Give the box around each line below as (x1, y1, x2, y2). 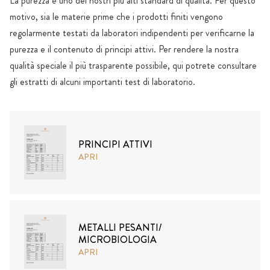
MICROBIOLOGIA (78, 232, 157, 246)
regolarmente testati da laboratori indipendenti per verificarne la (10, 25, 254, 40)
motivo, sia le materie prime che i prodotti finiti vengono (10, 9, 223, 24)
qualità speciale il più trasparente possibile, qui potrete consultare (10, 58, 257, 72)
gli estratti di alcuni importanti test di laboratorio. (10, 74, 195, 89)
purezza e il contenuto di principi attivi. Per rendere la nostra (10, 42, 239, 56)
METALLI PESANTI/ (78, 220, 162, 234)
